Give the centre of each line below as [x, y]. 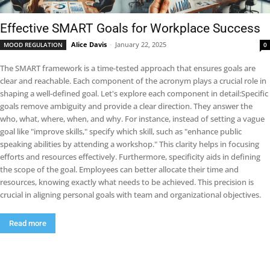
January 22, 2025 [141, 44]
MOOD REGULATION [33, 45]
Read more [28, 223]
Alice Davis [89, 44]
